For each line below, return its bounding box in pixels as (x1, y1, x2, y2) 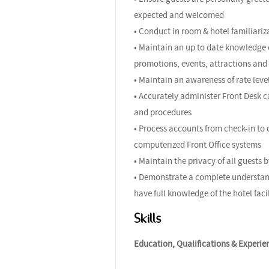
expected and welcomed (134, 8, 224, 21)
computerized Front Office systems (134, 138, 261, 151)
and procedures (134, 106, 192, 118)
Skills (134, 211, 161, 225)
